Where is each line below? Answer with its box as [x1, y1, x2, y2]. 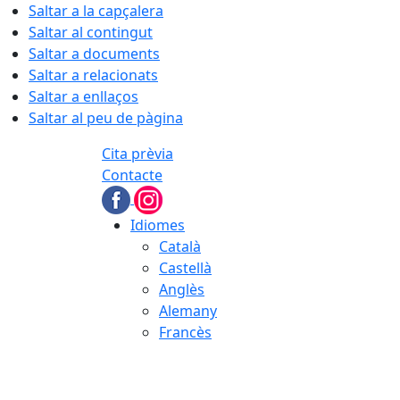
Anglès [159, 279, 204, 299]
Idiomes [130, 215, 185, 235]
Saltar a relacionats [29, 65, 158, 85]
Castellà [159, 258, 212, 278]
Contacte [102, 165, 162, 185]
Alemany [159, 301, 217, 321]
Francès [159, 322, 212, 342]
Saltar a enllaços [29, 87, 138, 106]
